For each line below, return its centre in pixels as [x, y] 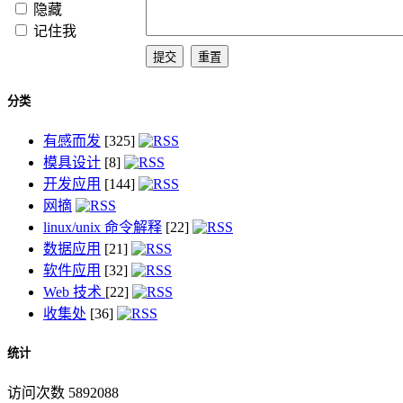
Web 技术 [74, 292]
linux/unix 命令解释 [103, 228]
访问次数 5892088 [63, 392]
